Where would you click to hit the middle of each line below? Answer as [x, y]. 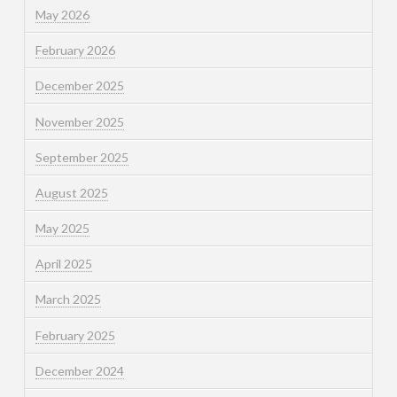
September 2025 [82, 157]
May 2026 [62, 14]
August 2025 [71, 192]
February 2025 [75, 335]
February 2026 [75, 51]
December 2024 [79, 370]
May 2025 [62, 229]
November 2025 [79, 121]
